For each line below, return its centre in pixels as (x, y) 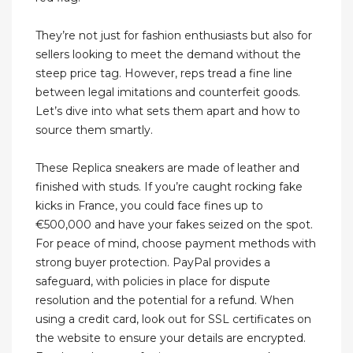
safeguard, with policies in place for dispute (153, 282)
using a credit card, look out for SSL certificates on (173, 320)
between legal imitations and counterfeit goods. (168, 93)
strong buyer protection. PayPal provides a (153, 263)
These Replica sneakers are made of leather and (167, 168)
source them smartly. (94, 130)
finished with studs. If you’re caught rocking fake (169, 187)
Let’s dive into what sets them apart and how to (168, 111)
